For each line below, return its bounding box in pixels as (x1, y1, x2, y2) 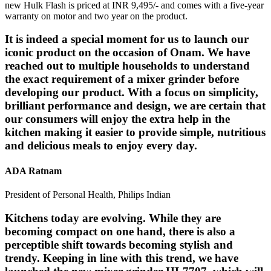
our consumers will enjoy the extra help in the (5, 113, 230, 126)
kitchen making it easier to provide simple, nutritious (5, 126, 266, 139)
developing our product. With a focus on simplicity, (5, 86, 258, 99)
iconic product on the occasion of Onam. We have (5, 46, 250, 59)
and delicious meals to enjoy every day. (5, 139, 197, 152)
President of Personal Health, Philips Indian (5, 189, 171, 200)
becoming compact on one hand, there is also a (5, 224, 235, 238)
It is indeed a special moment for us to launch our (5, 33, 249, 46)
